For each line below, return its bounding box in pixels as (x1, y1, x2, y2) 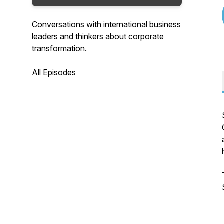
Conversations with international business (32, 19, 181, 29)
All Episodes (32, 67, 76, 77)
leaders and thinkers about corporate (32, 31, 164, 41)
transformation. (32, 43, 87, 53)
